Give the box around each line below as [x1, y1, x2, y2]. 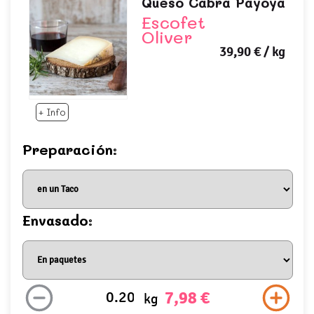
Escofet [141, 11, 205, 33]
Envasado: [22, 211, 97, 230]
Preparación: [22, 140, 122, 159]
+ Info [39, 106, 66, 118]
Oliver [141, 25, 193, 48]
